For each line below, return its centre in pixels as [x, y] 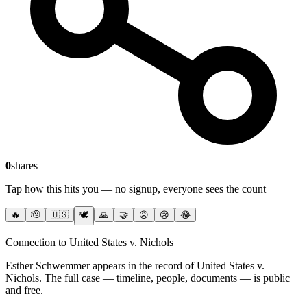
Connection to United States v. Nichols [89, 243]
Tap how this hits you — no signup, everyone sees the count [136, 189]
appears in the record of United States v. [177, 266]
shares [24, 166]
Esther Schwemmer [48, 266]
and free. [24, 291]
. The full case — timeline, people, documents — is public [164, 278]
